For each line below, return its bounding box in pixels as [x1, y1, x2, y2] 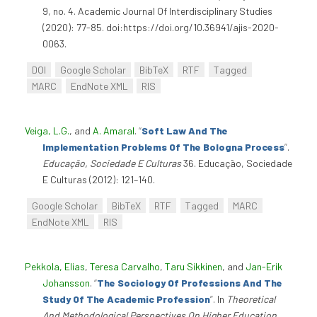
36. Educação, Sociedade [181, 157, 292, 170]
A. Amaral [93, 125, 134, 137]
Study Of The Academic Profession [42, 292, 210, 305]
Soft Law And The [142, 125, 228, 137]
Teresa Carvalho [90, 260, 160, 272]
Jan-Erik [246, 260, 282, 272]
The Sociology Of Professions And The [97, 276, 282, 289]
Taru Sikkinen [165, 260, 222, 272]
